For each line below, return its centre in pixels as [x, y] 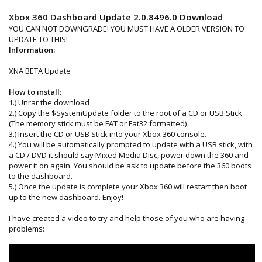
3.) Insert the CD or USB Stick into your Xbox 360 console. [108, 134]
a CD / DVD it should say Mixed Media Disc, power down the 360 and [129, 155]
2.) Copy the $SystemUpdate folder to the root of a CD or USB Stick [125, 113]
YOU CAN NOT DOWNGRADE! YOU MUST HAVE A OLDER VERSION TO [127, 28]
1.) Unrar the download [49, 102]
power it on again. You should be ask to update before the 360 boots [130, 165]
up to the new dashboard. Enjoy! [66, 197]
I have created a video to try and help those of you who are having [127, 218]
